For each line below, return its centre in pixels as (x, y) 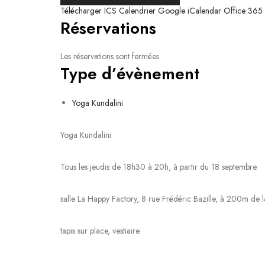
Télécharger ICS (88, 11)
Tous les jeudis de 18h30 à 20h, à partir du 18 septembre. (159, 167)
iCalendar (204, 11)
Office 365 (243, 11)
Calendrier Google (152, 11)
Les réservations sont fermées (110, 56)
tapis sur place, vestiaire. (101, 231)
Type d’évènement (130, 74)
